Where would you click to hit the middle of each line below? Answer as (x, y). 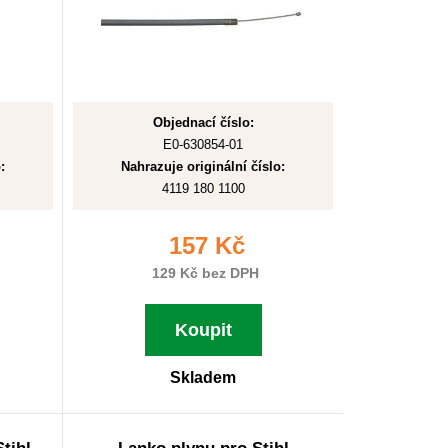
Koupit (203, 330)
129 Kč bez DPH (203, 273)
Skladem (203, 377)
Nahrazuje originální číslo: (203, 166)
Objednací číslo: (203, 122)
